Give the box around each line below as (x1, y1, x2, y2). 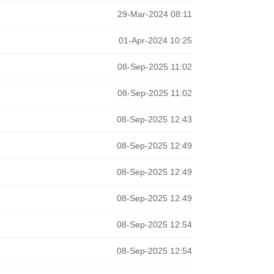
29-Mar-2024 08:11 (117, 9, 192, 19)
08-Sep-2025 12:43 (116, 114, 192, 124)
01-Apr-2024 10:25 (118, 35, 192, 45)
